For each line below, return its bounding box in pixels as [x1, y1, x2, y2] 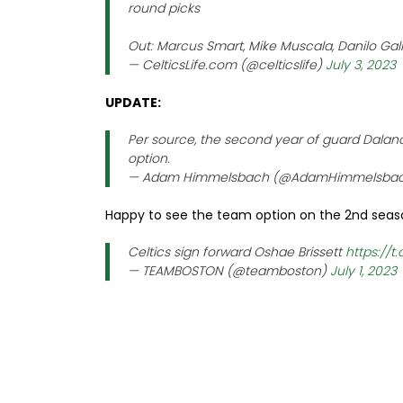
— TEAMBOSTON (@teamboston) [128, 261, 330, 280]
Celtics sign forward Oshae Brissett [128, 242, 345, 261]
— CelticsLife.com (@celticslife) [128, 55, 326, 74]
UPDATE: [105, 93, 161, 112]
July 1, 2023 [330, 261, 397, 280]
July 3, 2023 [326, 55, 396, 74]
